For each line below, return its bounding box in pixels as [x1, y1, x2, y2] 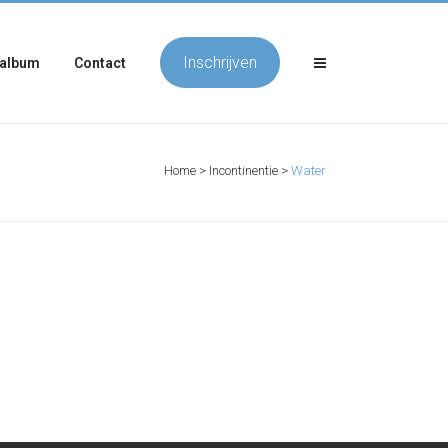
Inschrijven [182, 52, 257, 72]
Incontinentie [209, 163, 278, 178]
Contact [74, 55, 126, 71]
